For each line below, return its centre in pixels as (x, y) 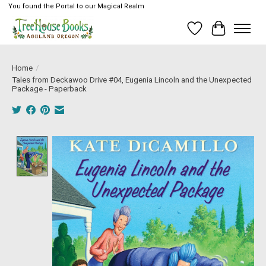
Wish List (214, 34)
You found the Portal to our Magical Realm (76, 7)
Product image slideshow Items (118, 141)
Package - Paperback (49, 88)
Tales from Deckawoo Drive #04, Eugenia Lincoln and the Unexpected (132, 80)
